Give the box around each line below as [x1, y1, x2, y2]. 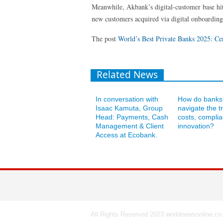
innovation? [178, 122, 214, 130]
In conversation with [96, 95, 158, 103]
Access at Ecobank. [96, 131, 157, 139]
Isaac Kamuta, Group [96, 104, 163, 112]
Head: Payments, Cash [96, 113, 168, 121]
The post [92, 34, 118, 43]
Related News [97, 68, 158, 81]
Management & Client [96, 122, 164, 130]
